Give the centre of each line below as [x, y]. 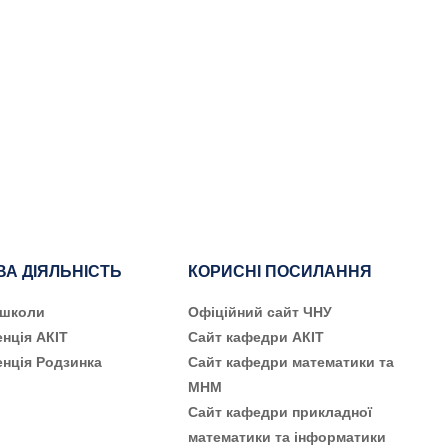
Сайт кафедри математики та [291, 362]
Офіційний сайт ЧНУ [260, 312]
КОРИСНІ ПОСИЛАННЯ [280, 271]
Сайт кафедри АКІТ [256, 337]
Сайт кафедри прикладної [280, 412]
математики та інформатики [287, 437]
